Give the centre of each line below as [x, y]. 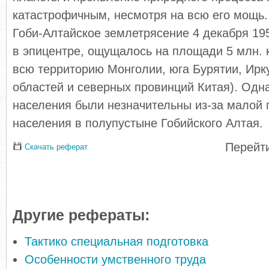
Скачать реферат [55, 147]
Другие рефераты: [81, 215]
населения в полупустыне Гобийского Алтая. [138, 123]
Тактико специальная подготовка [116, 241]
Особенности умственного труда [115, 259]
